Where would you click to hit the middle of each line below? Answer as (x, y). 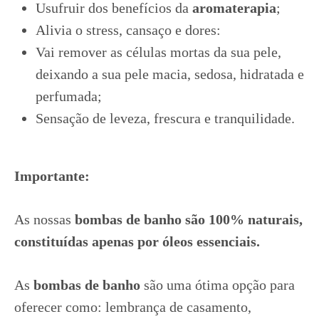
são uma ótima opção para (218, 285)
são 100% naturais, (244, 219)
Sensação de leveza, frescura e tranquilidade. (165, 118)
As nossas (45, 219)
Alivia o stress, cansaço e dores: (128, 30)
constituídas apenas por (87, 241)
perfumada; (69, 96)
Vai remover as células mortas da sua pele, (158, 52)
